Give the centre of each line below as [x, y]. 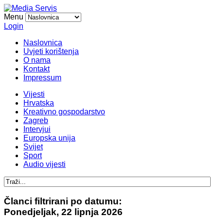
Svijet [33, 147]
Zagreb [36, 120]
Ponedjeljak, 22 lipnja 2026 [63, 212]
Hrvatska [39, 103]
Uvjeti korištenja [51, 51]
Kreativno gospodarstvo [64, 112]
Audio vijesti [45, 164]
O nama [37, 60]
